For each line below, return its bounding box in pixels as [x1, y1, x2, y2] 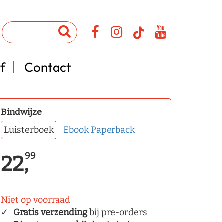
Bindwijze [1, 107, 42, 117]
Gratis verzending [13, 207, 87, 218]
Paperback [91, 124, 135, 135]
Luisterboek [4, 124, 54, 135]
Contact [24, 59, 71, 75]
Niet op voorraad [1, 194, 70, 205]
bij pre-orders [87, 207, 147, 218]
